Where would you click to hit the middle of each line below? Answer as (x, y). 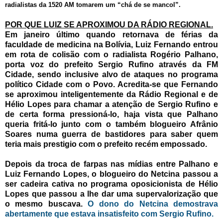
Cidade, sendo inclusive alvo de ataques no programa (111, 75)
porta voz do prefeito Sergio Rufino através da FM (111, 65)
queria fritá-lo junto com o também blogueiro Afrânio (111, 124)
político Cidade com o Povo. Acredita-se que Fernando (111, 85)
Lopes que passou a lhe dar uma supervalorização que (111, 194)
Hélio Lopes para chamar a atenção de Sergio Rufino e (111, 105)
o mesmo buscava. (47, 204)
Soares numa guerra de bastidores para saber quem (111, 134)
